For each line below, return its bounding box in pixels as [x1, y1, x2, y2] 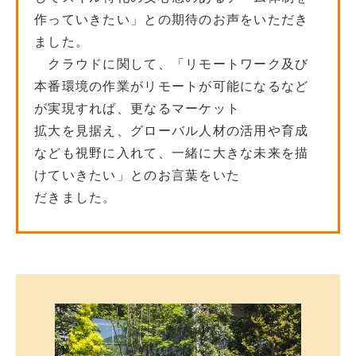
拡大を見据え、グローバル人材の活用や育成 [34, 124, 309, 138]
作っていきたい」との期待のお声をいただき [34, 13, 309, 27]
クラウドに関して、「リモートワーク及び [34, 57, 309, 72]
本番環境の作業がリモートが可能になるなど [34, 79, 309, 94]
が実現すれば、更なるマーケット [34, 102, 241, 116]
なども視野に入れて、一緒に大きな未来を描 [34, 146, 309, 161]
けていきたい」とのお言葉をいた [34, 168, 241, 183]
